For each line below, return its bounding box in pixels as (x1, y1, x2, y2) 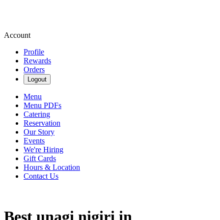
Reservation (24, 119, 60, 127)
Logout (27, 76, 47, 83)
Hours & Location (24, 163, 80, 171)
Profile (24, 48, 44, 56)
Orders (24, 65, 45, 74)
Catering (24, 110, 50, 118)
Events (24, 137, 45, 145)
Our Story (24, 128, 55, 136)
